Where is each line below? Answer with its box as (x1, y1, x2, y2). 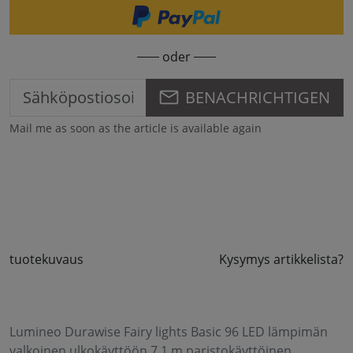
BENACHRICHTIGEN (185, 86, 330, 108)
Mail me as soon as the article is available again (9, 120, 262, 136)
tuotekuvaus (9, 250, 84, 268)
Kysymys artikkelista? (219, 250, 344, 268)
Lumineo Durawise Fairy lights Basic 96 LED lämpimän (9, 322, 328, 340)
